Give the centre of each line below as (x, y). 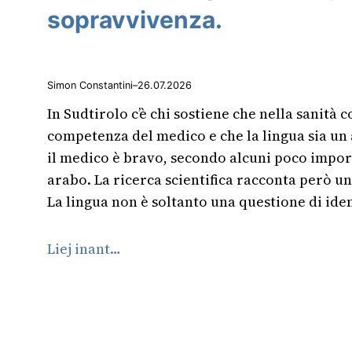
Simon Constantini (90, 85)
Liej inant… (84, 249)
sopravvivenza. (135, 19)
